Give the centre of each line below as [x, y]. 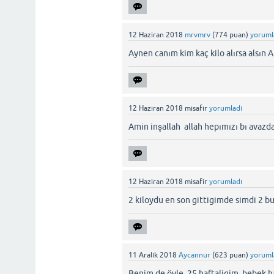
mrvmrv [198, 35]
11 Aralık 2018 [153, 255]
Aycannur [195, 255]
